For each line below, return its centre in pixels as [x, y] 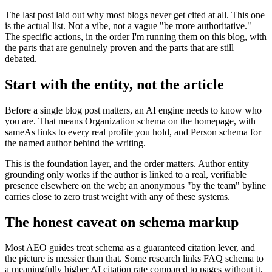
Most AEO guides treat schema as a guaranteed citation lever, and [130, 248]
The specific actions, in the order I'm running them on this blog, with [136, 36]
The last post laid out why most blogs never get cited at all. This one [135, 15]
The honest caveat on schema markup [122, 222]
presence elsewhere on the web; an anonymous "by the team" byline [135, 185]
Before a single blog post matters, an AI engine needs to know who [133, 110]
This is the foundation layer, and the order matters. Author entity [127, 163]
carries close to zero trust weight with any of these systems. [117, 196]
